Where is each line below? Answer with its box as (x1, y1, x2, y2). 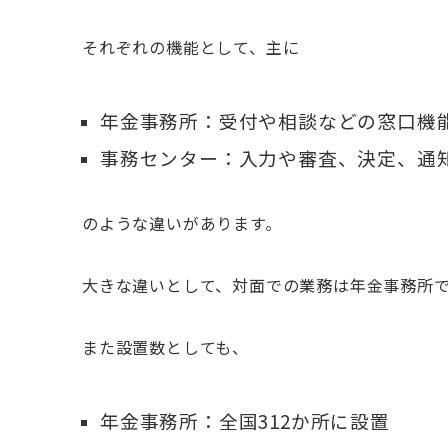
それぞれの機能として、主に (82, 35, 300, 59)
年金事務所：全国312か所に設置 (100, 407, 390, 434)
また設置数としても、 (82, 335, 249, 359)
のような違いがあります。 (82, 211, 282, 235)
